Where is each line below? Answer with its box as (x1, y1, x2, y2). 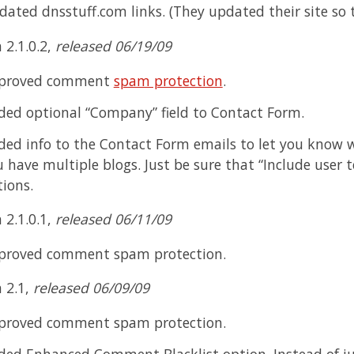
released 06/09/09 (32, 278, 149, 298)
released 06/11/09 (55, 209, 171, 229)
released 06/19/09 (55, 36, 171, 55)
